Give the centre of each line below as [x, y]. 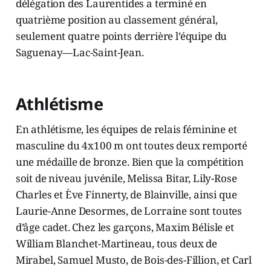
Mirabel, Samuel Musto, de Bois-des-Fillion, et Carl [134, 260]
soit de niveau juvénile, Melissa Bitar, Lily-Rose [126, 178]
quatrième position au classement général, [116, 20]
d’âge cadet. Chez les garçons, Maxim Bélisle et [125, 227]
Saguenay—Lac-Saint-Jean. [80, 53]
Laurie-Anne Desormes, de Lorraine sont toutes [129, 211]
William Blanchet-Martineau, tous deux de [116, 244]
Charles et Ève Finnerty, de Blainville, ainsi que [126, 195]
